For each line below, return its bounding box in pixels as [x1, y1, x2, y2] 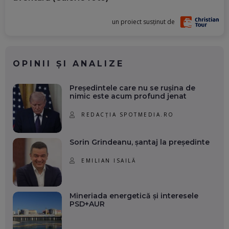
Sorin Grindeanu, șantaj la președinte [69, 137, 210, 147]
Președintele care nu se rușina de [69, 83, 195, 93]
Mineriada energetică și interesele [69, 191, 198, 201]
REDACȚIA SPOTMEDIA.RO [81, 111, 174, 119]
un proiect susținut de [112, 17, 175, 27]
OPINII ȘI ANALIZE [13, 59, 124, 69]
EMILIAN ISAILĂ [81, 156, 136, 164]
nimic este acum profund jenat [69, 91, 187, 101]
